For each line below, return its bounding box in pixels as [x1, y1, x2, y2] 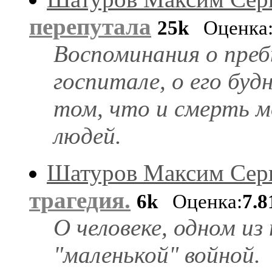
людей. [53, 122, 121, 149]
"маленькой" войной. [53, 241, 260, 268]
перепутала [29, 13, 151, 39]
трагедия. [29, 186, 131, 213]
